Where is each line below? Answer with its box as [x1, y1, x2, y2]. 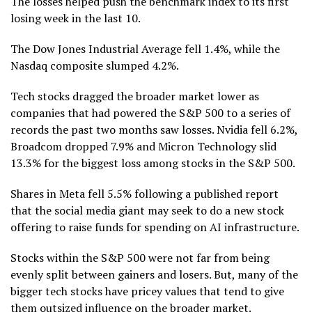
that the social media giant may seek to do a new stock [10, 202, 284, 218]
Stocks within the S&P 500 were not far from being [10, 249, 270, 265]
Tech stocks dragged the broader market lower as [10, 88, 259, 104]
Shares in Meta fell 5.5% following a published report [10, 185, 279, 201]
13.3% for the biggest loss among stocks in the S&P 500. [10, 155, 295, 171]
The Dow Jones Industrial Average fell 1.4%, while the [10, 40, 280, 56]
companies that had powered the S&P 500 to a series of [10, 104, 290, 120]
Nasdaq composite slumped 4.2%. [10, 57, 179, 73]
